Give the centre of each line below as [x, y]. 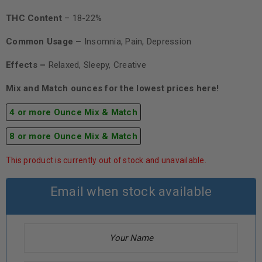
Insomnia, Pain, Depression [138, 42]
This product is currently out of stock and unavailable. [106, 161]
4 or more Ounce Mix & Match [73, 113]
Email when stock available [131, 192]
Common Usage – [45, 42]
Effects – [27, 65]
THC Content [34, 18]
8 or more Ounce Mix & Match [73, 137]
